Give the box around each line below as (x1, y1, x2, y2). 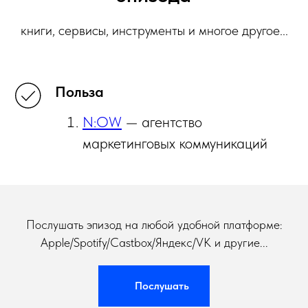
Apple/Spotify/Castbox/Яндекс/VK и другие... (40, 234, 268, 250)
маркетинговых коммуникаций (82, 133, 267, 152)
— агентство (122, 112, 202, 131)
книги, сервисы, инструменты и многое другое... (20, 21, 288, 38)
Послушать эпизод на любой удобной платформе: (25, 217, 283, 232)
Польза (55, 82, 104, 100)
